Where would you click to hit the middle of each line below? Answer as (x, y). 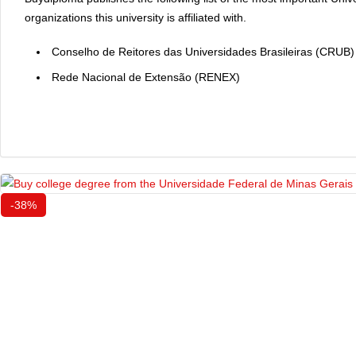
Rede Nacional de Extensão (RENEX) (146, 77)
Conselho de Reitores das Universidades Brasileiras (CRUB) (203, 52)
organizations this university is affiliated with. (135, 17)
